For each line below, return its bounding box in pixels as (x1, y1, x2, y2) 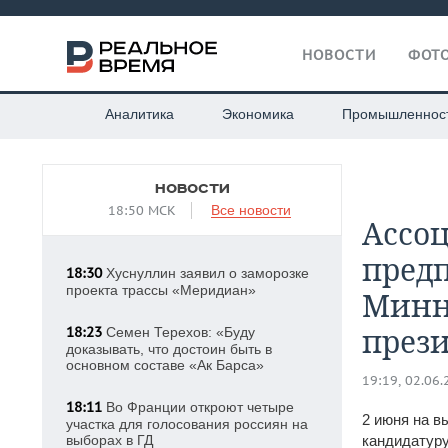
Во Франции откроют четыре (102, 399, 294, 415)
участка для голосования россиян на (66, 416, 308, 432)
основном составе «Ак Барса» (66, 357, 264, 373)
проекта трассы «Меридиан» (66, 282, 256, 298)
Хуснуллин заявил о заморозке (102, 265, 309, 281)
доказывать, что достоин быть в (66, 341, 272, 357)
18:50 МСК (108, 202, 176, 219)
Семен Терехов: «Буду (102, 324, 255, 340)
